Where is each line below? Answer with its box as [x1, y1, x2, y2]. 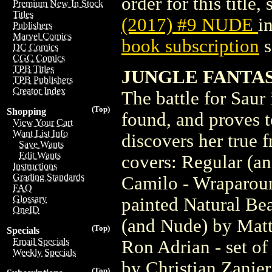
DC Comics [13, 42, 58, 52]
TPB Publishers [13, 75, 73, 85]
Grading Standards [13, 172, 84, 182]
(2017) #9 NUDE [121, 14, 258, 35]
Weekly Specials [13, 247, 76, 257]
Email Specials [13, 236, 69, 246]
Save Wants [19, 139, 64, 149]
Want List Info [13, 128, 68, 138]
